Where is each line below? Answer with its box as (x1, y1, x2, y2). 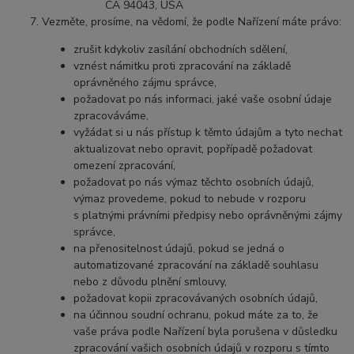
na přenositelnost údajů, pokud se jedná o (73, 240, 285, 256)
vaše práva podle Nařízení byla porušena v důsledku (73, 323, 338, 339)
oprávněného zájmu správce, (73, 74, 217, 90)
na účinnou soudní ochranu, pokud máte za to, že (73, 307, 319, 322)
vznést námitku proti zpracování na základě (73, 58, 292, 73)
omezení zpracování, (73, 157, 176, 173)
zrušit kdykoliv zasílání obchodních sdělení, (73, 41, 288, 57)
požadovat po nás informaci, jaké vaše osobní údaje (73, 91, 333, 107)
